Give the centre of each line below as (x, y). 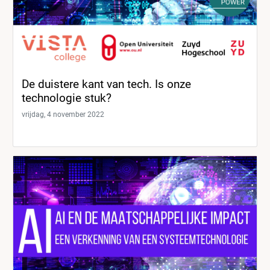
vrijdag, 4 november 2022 (63, 114)
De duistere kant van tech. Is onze (106, 84)
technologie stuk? (67, 98)
